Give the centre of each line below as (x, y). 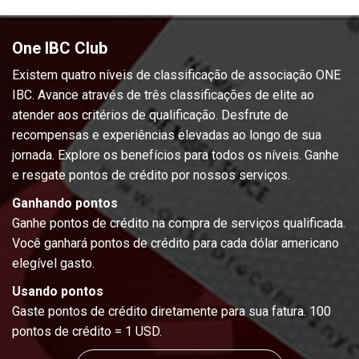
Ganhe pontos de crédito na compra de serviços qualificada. (179, 223)
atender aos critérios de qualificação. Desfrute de (150, 115)
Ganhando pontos (65, 203)
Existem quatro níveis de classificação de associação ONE (176, 75)
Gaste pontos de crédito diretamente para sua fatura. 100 (171, 311)
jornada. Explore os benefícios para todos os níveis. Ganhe (175, 155)
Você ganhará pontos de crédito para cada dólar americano (175, 243)
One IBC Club (60, 48)
